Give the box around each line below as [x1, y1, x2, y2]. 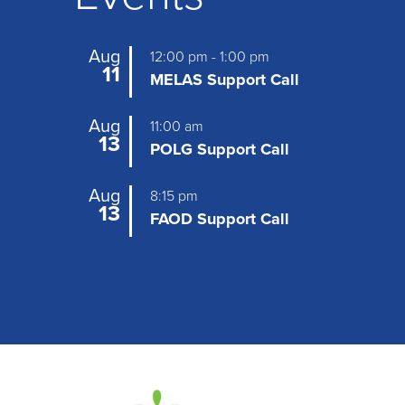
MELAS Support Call [150, 67, 299, 91]
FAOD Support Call [150, 206, 289, 231]
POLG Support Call [150, 137, 289, 161]
